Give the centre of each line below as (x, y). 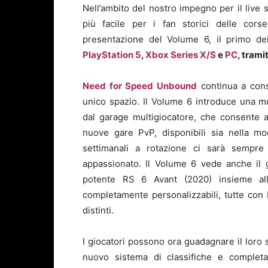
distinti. (98, 211)
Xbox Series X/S (181, 55)
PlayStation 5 (112, 55)
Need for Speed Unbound (140, 86)
